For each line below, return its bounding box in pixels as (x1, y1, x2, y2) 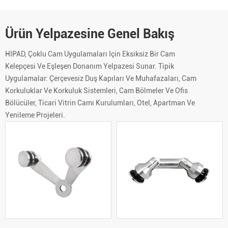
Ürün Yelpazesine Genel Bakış (5, 26, 175, 41)
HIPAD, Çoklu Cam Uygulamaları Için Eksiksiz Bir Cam (5, 49, 175, 58)
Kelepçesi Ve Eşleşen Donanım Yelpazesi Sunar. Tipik (5, 62, 174, 70)
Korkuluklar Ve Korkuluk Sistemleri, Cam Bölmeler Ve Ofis (5, 86, 188, 95)
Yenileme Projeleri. (5, 110, 65, 119)
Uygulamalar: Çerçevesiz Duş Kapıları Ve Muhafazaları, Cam (5, 74, 196, 82)
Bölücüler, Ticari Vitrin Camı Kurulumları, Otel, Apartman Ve (5, 98, 195, 107)
